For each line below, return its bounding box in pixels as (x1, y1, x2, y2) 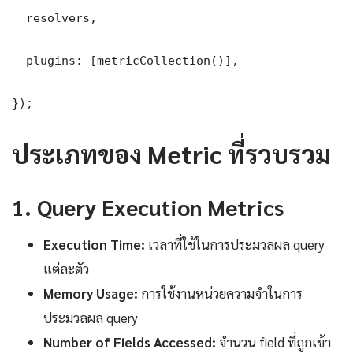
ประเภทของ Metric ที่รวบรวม (12, 136, 331, 169)
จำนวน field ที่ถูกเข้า (216, 333, 331, 351)
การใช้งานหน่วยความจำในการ (138, 284, 303, 302)
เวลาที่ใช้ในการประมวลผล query (145, 235, 325, 253)
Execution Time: (43, 235, 145, 253)
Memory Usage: (43, 284, 138, 302)
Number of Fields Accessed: (43, 333, 216, 351)
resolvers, (12, 10, 97, 24)
